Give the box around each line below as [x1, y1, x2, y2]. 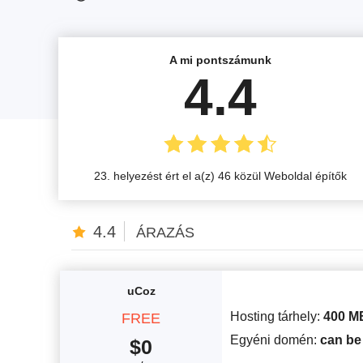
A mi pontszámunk [169, 53, 271, 66]
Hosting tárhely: [230, 309, 323, 323]
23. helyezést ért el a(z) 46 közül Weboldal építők [94, 169, 347, 182]
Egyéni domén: [230, 332, 320, 347]
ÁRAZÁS [136, 224, 194, 241]
